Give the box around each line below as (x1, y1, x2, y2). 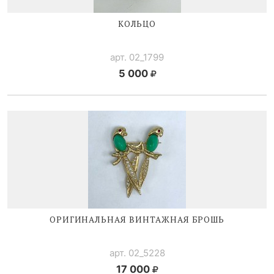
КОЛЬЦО (117, 18, 157, 29)
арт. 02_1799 (110, 51, 164, 63)
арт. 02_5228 (109, 246, 165, 259)
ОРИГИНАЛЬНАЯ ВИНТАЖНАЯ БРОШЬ (49, 213, 225, 225)
